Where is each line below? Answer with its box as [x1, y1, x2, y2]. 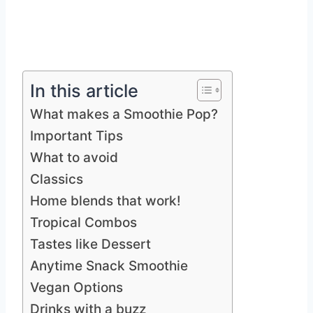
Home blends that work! [30, 193, 181, 210]
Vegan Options [30, 279, 123, 296]
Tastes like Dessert [30, 236, 151, 253]
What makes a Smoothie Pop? [30, 106, 218, 123]
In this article [30, 80, 138, 102]
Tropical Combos [30, 214, 137, 231]
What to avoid [30, 150, 118, 166]
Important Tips [30, 128, 123, 145]
